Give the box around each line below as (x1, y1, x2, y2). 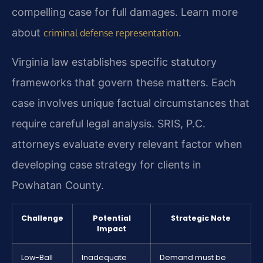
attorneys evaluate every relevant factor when (12, 138, 242, 151)
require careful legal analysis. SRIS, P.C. (12, 117, 205, 130)
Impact (97, 224, 126, 234)
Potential (92, 213, 131, 224)
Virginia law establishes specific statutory (12, 56, 217, 69)
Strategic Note (171, 213, 231, 224)
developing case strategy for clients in (12, 159, 201, 171)
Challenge (21, 213, 63, 224)
